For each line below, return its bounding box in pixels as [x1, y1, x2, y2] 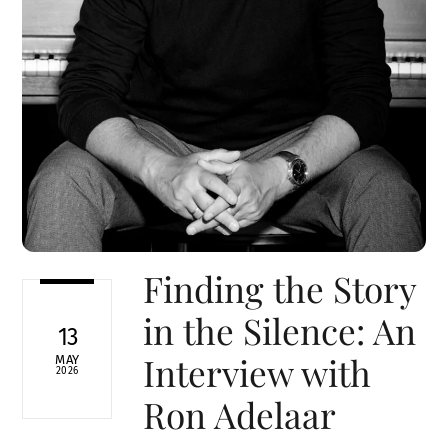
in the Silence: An [142, 307, 416, 355]
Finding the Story [142, 265, 416, 313]
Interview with [142, 349, 371, 397]
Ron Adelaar [142, 391, 336, 439]
